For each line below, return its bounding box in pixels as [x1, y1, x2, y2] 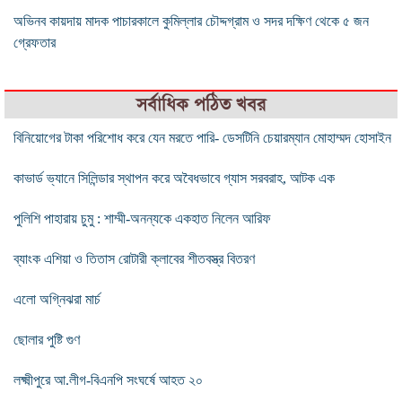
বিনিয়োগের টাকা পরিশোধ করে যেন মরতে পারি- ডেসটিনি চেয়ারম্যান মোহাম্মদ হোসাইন [13, 129, 391, 145]
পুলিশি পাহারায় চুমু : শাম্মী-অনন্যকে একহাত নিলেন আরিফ [13, 210, 271, 226]
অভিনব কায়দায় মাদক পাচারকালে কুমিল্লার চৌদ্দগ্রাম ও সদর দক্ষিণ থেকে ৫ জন [13, 13, 369, 29]
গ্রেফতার [13, 34, 56, 50]
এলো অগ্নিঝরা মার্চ [13, 291, 100, 307]
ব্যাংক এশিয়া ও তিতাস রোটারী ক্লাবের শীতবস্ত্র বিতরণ [13, 250, 255, 267]
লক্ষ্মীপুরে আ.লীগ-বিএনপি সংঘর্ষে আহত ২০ [13, 371, 203, 388]
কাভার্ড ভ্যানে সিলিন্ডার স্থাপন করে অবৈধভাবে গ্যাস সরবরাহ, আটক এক [13, 170, 335, 186]
